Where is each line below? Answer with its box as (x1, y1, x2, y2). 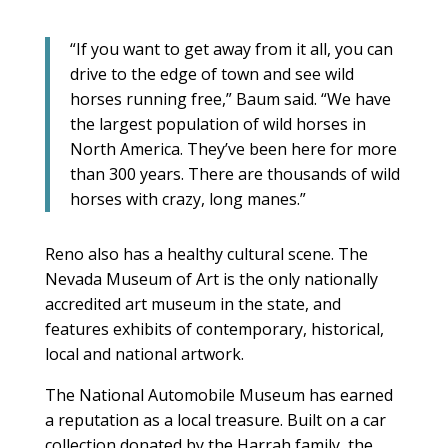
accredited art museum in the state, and (44, 293, 341, 315)
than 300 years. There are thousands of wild (69, 163, 400, 185)
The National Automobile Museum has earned (44, 384, 393, 406)
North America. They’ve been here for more (69, 138, 397, 160)
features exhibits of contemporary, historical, (44, 318, 384, 340)
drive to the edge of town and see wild (69, 63, 354, 85)
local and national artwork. (44, 343, 244, 365)
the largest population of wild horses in (69, 113, 366, 135)
